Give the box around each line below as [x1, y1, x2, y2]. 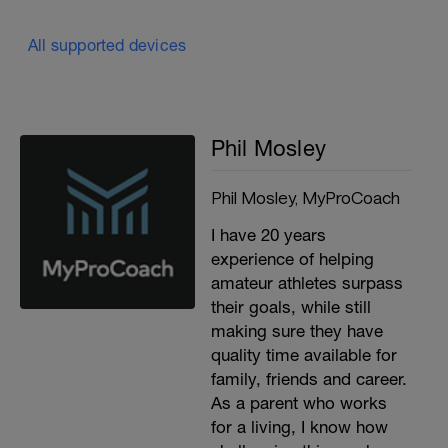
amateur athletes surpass [210, 272, 403, 293]
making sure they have [210, 320, 383, 341]
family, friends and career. [210, 368, 407, 389]
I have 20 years [210, 224, 326, 245]
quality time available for [210, 344, 397, 365]
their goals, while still [210, 296, 371, 317]
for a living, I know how [210, 416, 388, 437]
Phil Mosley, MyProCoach [210, 186, 400, 207]
